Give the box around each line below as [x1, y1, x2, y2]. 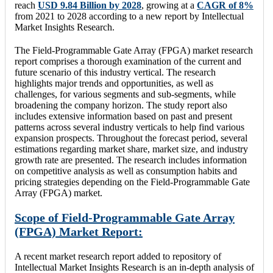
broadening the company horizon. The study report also [15, 99, 227, 110]
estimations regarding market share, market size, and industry [15, 143, 248, 154]
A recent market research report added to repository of [15, 250, 221, 261]
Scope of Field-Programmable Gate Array [15, 210, 235, 224]
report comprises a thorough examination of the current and [15, 55, 241, 66]
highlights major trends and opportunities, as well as [15, 77, 213, 88]
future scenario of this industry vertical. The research [15, 66, 216, 77]
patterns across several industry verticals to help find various [15, 121, 244, 132]
